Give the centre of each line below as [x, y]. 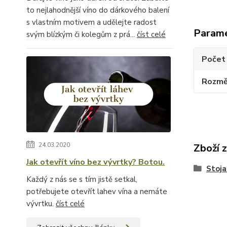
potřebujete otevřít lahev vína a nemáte [97, 192]
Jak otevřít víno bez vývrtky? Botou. [96, 162]
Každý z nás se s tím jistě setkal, [82, 179]
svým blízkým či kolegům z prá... [82, 34]
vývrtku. [41, 204]
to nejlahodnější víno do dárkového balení [98, 10]
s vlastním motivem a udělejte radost [91, 22]
